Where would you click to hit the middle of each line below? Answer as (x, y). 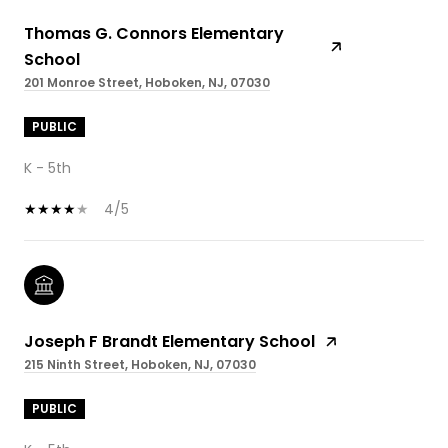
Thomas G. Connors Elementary (154, 33)
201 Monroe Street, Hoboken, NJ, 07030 (147, 82)
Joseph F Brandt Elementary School (169, 341)
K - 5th (47, 167)
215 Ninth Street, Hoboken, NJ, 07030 (140, 364)
